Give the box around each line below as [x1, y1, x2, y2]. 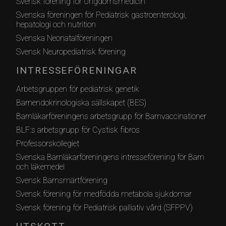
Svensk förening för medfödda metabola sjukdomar [16, 189, 192, 199]
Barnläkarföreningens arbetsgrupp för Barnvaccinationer [16, 111, 206, 121]
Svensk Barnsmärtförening [16, 175, 107, 185]
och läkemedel [16, 161, 65, 172]
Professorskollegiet [16, 138, 79, 148]
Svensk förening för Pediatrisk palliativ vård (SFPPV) [16, 202, 193, 212]
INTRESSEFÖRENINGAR [16, 64, 137, 76]
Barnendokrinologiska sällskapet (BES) [16, 97, 146, 107]
